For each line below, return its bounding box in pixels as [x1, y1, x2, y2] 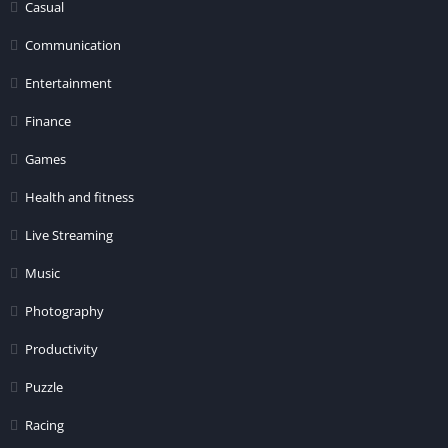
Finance [25, 112, 71, 130]
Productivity [25, 340, 98, 358]
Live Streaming [25, 226, 113, 244]
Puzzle [25, 378, 63, 396]
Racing [25, 416, 64, 434]
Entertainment [25, 74, 112, 92]
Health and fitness [25, 188, 134, 206]
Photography [25, 302, 104, 320]
